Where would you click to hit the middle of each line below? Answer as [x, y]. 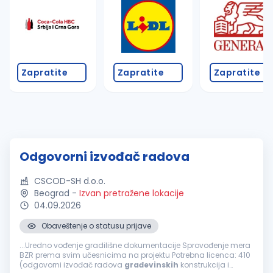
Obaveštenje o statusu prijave [96, 226]
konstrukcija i [204, 265]
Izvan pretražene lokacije [132, 193]
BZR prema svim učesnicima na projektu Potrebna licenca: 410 [135, 255]
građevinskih [151, 265]
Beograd [52, 193]
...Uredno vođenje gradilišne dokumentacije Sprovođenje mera [135, 245]
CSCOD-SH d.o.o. [70, 181]
